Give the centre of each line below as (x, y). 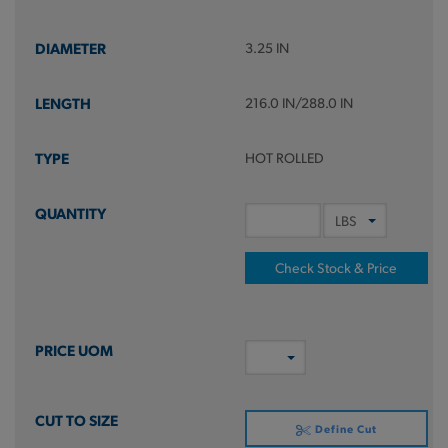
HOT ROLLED (284, 157)
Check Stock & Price (336, 267)
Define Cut (344, 428)
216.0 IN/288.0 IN (298, 102)
